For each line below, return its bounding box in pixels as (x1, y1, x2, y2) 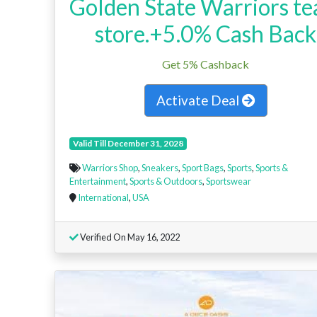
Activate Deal (156, 91, 242, 108)
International (78, 191, 129, 203)
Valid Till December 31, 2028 (72, 137, 183, 149)
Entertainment (69, 175, 126, 187)
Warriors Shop (82, 161, 138, 173)
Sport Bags (182, 161, 224, 173)
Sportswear (206, 175, 251, 187)
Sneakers (142, 161, 178, 173)
